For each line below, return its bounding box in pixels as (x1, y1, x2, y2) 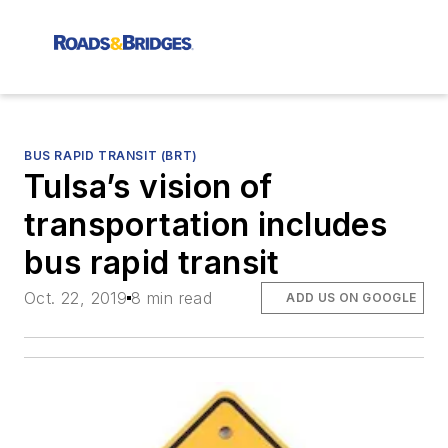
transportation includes (24, 205, 388, 244)
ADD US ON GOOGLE (286, 290, 417, 306)
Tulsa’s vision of (24, 167, 273, 206)
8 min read (131, 288, 213, 309)
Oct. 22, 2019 (24, 288, 128, 309)
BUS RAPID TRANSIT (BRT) (24, 148, 198, 163)
